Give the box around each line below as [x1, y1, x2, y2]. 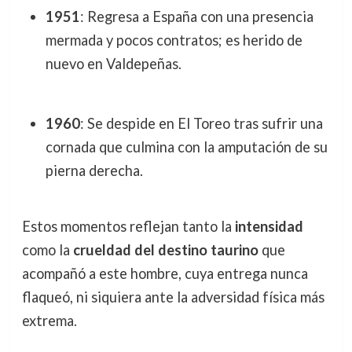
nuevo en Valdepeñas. [45, 54, 181, 72]
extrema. [21, 312, 77, 330]
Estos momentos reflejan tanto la [21, 218, 235, 236]
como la [21, 241, 73, 259]
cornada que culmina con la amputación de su [45, 137, 328, 156]
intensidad [234, 218, 303, 236]
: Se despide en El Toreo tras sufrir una [79, 114, 323, 132]
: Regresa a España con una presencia [79, 7, 313, 25]
